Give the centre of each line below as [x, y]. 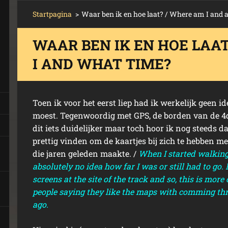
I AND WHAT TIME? [102, 64]
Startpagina [52, 14]
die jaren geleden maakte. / [84, 153]
